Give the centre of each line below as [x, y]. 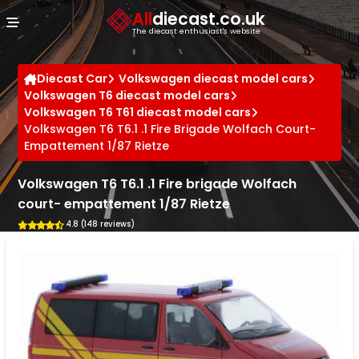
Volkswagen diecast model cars [214, 79]
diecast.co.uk [209, 18]
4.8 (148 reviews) [100, 224]
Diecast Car [73, 79]
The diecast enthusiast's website [196, 30]
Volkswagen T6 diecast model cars [127, 95]
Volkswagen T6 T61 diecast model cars [138, 112]
